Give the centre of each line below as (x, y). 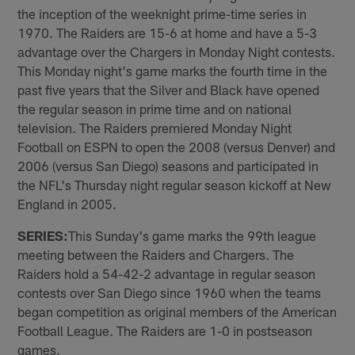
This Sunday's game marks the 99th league (193, 235)
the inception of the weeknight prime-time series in (162, 13)
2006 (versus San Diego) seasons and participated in (168, 165)
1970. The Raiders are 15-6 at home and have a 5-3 (168, 32)
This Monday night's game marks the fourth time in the (173, 70)
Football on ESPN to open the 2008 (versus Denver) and (177, 146)
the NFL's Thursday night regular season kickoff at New (175, 184)
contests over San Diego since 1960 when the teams (170, 292)
